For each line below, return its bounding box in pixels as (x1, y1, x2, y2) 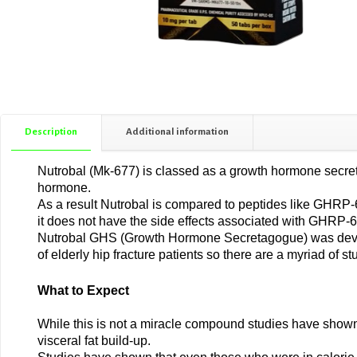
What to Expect (37, 284, 129, 297)
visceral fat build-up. (37, 334, 151, 347)
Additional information (126, 127, 229, 137)
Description (25, 127, 77, 137)
